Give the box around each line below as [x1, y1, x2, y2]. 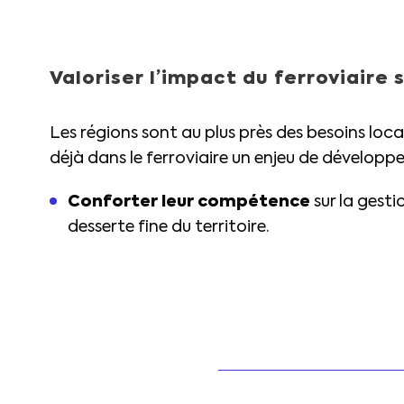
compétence [197, 194, 310, 210]
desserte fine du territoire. [68, 219, 270, 235]
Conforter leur [68, 194, 194, 210]
